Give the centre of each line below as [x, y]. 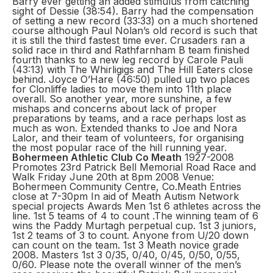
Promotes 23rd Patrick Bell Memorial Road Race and [134, 167]
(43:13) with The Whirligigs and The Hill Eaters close [133, 69]
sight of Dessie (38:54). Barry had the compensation [133, 11]
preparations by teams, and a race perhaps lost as [129, 118]
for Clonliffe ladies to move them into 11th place [122, 89]
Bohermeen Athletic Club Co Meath [97, 157]
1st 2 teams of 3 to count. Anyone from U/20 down [130, 235]
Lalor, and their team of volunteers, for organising [128, 138]
